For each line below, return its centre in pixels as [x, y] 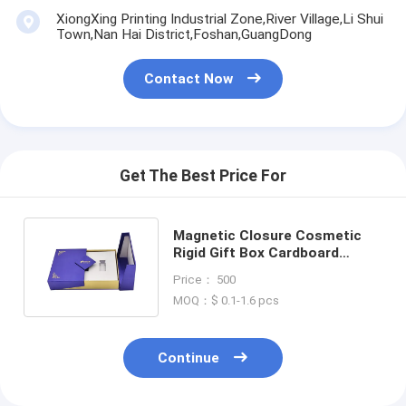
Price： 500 [204, 280]
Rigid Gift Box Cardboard [256, 253]
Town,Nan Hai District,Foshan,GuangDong [184, 35]
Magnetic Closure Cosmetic [267, 236]
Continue [189, 358]
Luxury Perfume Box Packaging [276, 271]
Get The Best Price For [203, 175]
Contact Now [189, 78]
